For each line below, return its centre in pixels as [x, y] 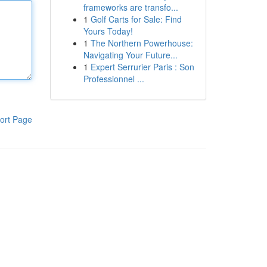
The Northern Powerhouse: [142, 43]
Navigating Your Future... [130, 55]
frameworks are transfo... [131, 7]
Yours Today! [108, 31]
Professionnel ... [114, 79]
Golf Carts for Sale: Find [136, 19]
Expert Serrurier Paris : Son [142, 67]
